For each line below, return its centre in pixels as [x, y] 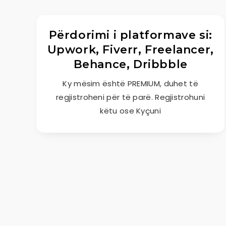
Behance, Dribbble [130, 64]
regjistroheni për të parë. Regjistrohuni [131, 97]
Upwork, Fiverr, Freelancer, [130, 50]
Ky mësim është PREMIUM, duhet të [130, 83]
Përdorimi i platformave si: [130, 35]
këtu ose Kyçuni [130, 111]
